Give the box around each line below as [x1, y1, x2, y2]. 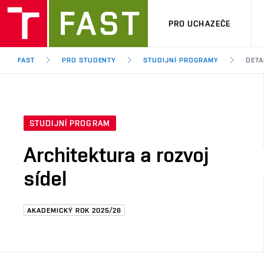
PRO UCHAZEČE [168, 18, 231, 28]
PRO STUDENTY [61, 56, 117, 64]
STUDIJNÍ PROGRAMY [143, 56, 219, 64]
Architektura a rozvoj [24, 142, 209, 167]
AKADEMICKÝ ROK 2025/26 [27, 206, 122, 214]
